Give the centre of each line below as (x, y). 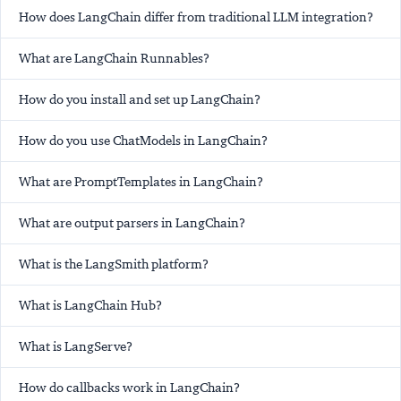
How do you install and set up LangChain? (140, 99)
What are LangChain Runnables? (114, 58)
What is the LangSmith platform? (114, 264)
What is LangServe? (76, 346)
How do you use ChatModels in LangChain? (143, 140)
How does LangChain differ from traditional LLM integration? (196, 17)
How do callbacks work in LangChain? (129, 387)
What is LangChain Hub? (90, 305)
